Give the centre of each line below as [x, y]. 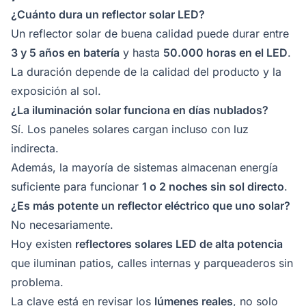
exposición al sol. [56, 91]
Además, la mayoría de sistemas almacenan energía [144, 167]
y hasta [141, 52]
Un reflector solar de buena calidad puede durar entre [150, 33]
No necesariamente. [62, 224]
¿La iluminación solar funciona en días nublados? [140, 110]
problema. [37, 282]
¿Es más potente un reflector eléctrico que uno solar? [151, 205]
